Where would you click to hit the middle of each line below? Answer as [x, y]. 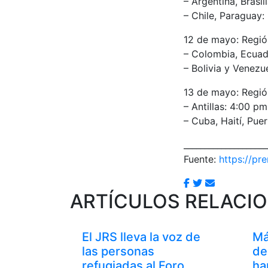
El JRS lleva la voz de [141, 237]
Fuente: [201, 159]
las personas [118, 251]
